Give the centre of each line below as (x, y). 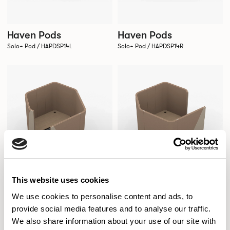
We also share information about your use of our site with (114, 221)
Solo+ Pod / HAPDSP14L (39, 46)
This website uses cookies (61, 180)
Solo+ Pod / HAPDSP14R (150, 46)
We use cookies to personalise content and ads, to (102, 196)
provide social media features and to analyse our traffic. (111, 208)
